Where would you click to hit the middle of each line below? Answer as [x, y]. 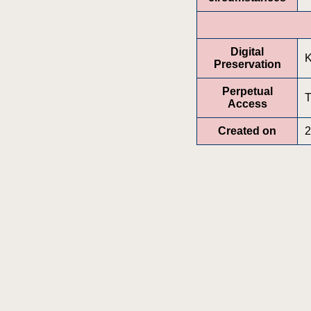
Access [247, 103]
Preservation [247, 64]
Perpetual [247, 91]
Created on [247, 131]
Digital [247, 51]
